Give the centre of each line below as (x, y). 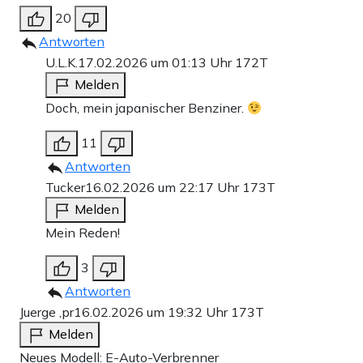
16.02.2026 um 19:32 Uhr (152, 312)
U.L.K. (62, 63)
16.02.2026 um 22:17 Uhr (164, 188)
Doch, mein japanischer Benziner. (146, 108)
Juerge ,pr (47, 312)
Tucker (65, 188)
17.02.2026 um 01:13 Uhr (156, 63)
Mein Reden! (83, 233)
